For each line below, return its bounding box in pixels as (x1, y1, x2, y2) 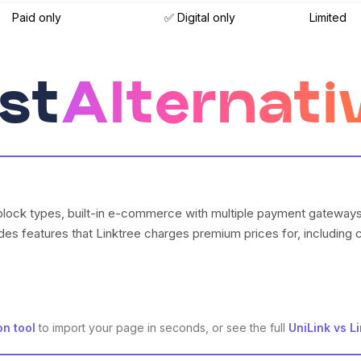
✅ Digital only (164, 10, 235, 25)
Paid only (12, 10, 61, 25)
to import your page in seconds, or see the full (39, 321, 285, 335)
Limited (309, 10, 346, 25)
